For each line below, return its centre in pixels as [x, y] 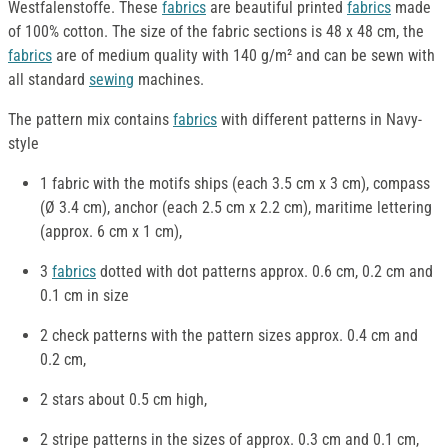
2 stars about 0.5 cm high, [123, 400]
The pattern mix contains [90, 120]
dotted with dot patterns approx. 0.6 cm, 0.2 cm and [264, 272]
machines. [169, 80]
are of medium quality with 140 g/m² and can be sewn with [243, 56]
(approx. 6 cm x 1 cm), [111, 232]
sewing [111, 80]
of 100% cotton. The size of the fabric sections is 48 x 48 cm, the [216, 32]
